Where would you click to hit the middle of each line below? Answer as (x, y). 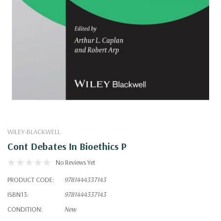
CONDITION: (25, 209)
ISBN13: (18, 194)
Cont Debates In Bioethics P (67, 146)
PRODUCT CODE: (31, 179)
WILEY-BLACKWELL (34, 131)
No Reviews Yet (75, 162)
